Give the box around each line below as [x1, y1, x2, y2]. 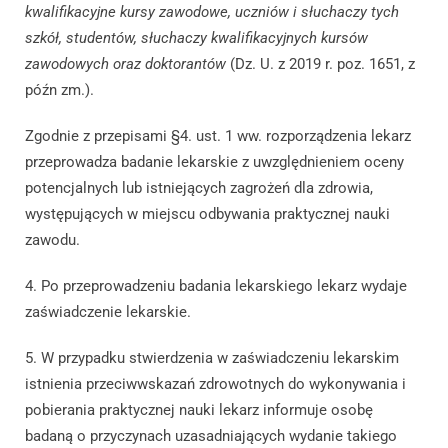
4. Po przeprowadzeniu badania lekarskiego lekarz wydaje [25, 277, 407, 296]
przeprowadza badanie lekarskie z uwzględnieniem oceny [25, 153, 404, 172]
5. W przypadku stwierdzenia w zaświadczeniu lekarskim [25, 349, 399, 368]
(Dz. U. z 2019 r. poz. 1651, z [226, 55, 415, 74]
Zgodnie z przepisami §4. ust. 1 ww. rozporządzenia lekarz [25, 127, 411, 146]
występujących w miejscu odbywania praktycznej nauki [25, 205, 390, 224]
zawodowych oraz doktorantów [25, 55, 226, 74]
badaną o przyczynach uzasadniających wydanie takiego [25, 427, 397, 446]
